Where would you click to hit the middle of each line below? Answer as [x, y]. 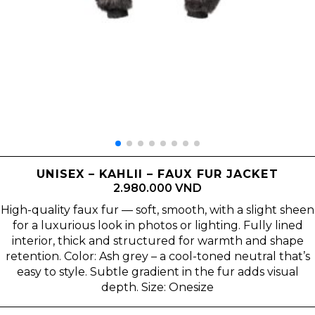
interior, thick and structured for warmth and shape [157, 241]
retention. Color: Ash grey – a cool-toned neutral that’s [157, 256]
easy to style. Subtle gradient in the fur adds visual [157, 272]
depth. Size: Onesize [157, 287]
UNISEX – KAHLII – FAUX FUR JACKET [157, 174]
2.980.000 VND [157, 188]
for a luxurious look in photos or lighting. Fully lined [157, 225]
